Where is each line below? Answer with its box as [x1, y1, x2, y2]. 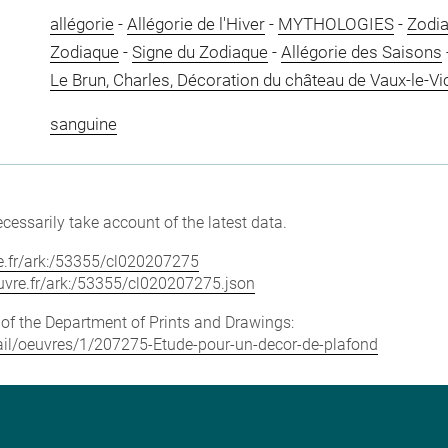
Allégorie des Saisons [280, 42, 442, 62]
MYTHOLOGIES [277, 14, 394, 34]
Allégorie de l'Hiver [126, 14, 265, 34]
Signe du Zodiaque [131, 42, 268, 62]
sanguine [49, 113, 117, 134]
